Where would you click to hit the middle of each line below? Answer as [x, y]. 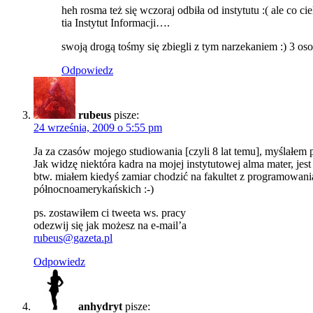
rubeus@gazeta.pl [73, 238]
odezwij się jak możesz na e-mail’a [110, 225]
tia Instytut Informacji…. [116, 22]
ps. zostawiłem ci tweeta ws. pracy [110, 212]
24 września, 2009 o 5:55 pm [98, 127]
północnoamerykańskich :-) [94, 189]
